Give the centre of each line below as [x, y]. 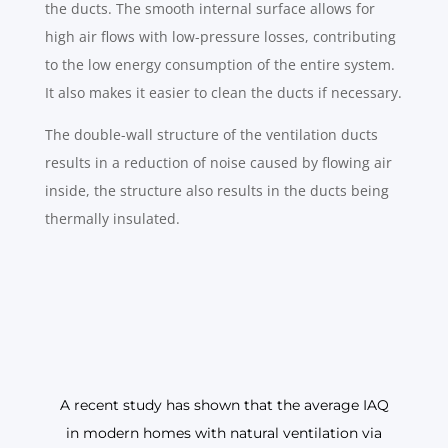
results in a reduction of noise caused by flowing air [218, 163]
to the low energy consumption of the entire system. [219, 65]
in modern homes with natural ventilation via [224, 433]
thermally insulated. [112, 219]
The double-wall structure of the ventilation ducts [211, 135]
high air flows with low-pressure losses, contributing [220, 37]
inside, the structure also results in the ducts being [216, 191]
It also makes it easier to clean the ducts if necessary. [223, 93]
